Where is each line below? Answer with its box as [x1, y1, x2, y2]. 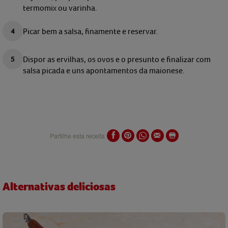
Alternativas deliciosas [3, 180, 116, 193]
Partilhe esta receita [49, 131, 105, 140]
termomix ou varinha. [23, 3, 97, 12]
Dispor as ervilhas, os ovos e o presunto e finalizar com [23, 54, 211, 64]
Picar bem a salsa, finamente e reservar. [23, 26, 158, 36]
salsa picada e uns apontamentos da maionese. [23, 66, 185, 75]
